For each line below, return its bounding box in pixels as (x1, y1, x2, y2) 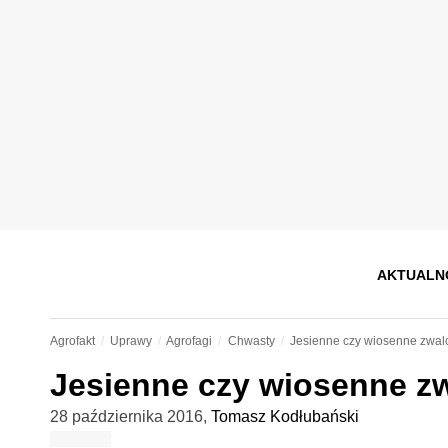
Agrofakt (49, 334, 95, 348)
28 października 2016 (49, 408, 203, 425)
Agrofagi (166, 334, 213, 348)
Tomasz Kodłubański (210, 408, 359, 425)
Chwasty (227, 334, 275, 348)
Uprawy (109, 334, 152, 348)
